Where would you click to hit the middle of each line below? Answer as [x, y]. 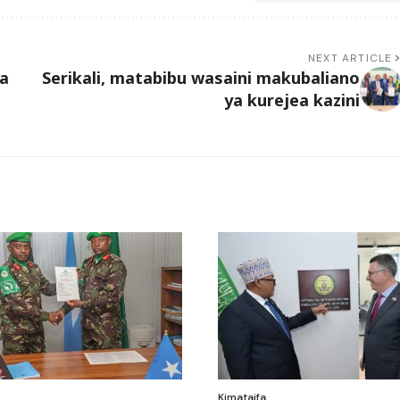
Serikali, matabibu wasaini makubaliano [200, 77]
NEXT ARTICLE [350, 58]
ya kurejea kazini [292, 100]
